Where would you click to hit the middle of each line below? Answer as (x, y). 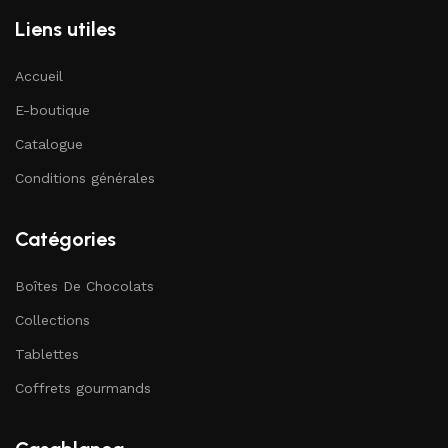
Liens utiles (65, 29)
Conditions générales (85, 178)
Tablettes (47, 354)
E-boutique (52, 110)
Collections (52, 320)
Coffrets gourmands (83, 388)
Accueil (39, 76)
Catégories (65, 239)
